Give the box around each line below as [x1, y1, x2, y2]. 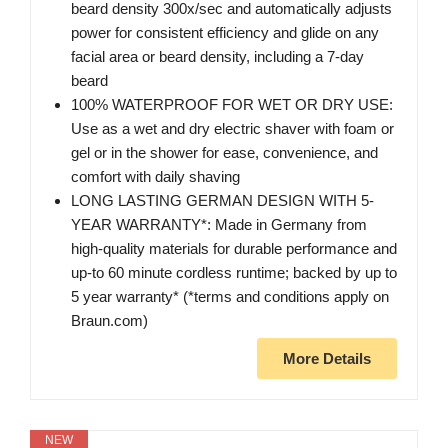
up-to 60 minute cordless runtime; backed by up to [71, 264, 397, 282]
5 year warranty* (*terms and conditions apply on [71, 288, 389, 306]
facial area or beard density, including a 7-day [71, 48, 364, 66]
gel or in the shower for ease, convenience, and [71, 144, 378, 162]
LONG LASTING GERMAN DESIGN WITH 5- [71, 192, 374, 210]
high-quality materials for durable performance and [71, 240, 397, 258]
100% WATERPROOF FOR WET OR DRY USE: [71, 96, 393, 114]
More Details [283, 350, 371, 368]
